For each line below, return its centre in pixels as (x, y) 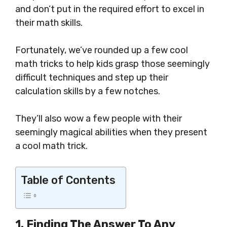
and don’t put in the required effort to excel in (110, 9)
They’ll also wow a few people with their (99, 119)
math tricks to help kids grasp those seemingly (112, 64)
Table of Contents (68, 180)
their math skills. (49, 23)
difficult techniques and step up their (92, 78)
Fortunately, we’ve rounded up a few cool (102, 50)
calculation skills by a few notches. (88, 91)
